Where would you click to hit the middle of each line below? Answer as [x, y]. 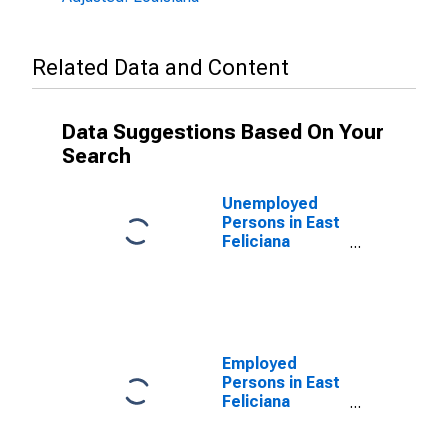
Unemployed [270, 203]
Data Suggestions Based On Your [223, 132]
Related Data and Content [160, 67]
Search [96, 156]
